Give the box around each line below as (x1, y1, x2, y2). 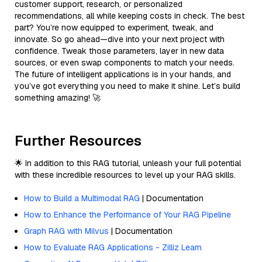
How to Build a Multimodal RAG (24, 192, 140, 204)
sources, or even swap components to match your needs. (15, 57, 235, 68)
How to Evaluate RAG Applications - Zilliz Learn (24, 242, 202, 253)
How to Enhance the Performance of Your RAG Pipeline (24, 209, 231, 220)
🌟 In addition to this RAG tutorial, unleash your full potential (15, 157, 241, 168)
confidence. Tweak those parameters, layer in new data (15, 45, 224, 56)
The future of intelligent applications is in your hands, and (15, 68, 231, 80)
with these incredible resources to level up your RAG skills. (15, 169, 236, 180)
